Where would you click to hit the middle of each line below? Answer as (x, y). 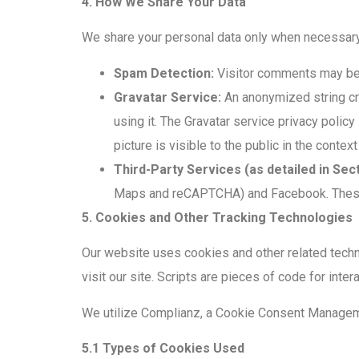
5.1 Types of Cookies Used (163, 349)
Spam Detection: (164, 73)
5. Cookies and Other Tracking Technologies (217, 217)
